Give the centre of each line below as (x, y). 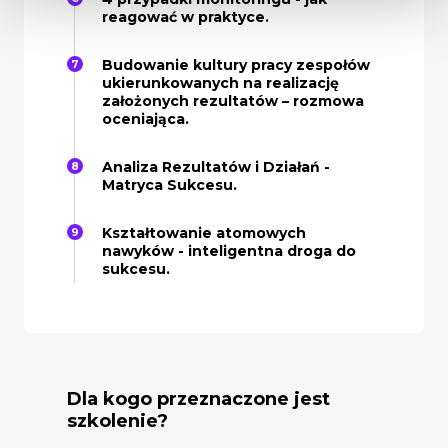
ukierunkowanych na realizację (220, 82)
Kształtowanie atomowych (204, 232)
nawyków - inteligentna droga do (229, 250)
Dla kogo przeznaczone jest (198, 398)
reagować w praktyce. (185, 16)
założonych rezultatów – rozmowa (233, 100)
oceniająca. (145, 118)
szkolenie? (117, 420)
